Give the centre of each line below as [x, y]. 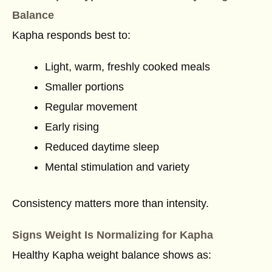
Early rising [72, 127]
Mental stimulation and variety [117, 167]
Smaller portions [84, 87]
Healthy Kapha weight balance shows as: [112, 255]
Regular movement [91, 107]
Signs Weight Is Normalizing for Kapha [113, 235]
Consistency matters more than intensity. [110, 203]
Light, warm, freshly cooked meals [127, 66]
